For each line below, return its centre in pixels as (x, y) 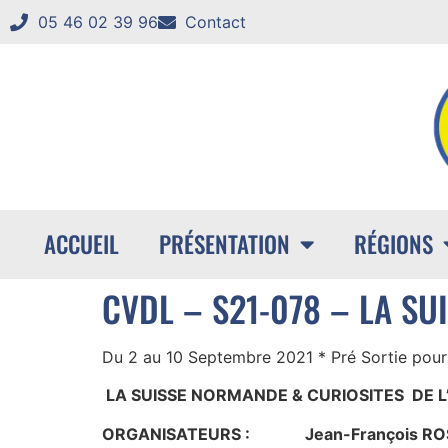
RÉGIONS (393, 244)
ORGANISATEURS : (176, 433)
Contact (215, 22)
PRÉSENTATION (224, 244)
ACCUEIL (81, 244)
